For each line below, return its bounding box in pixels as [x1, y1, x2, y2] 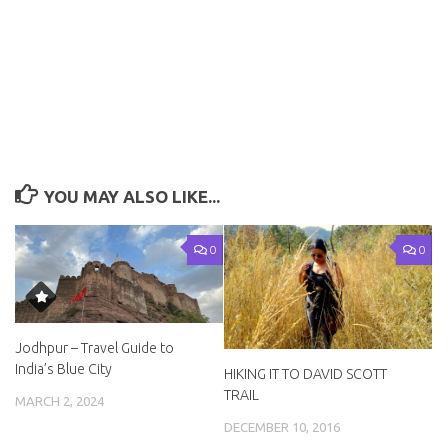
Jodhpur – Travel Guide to [15, 339, 174, 356]
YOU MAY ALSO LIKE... [44, 186, 221, 206]
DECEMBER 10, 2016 [224, 420, 340, 435]
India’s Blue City [15, 360, 112, 377]
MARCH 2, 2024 [15, 393, 104, 408]
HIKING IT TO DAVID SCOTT [224, 366, 387, 383]
